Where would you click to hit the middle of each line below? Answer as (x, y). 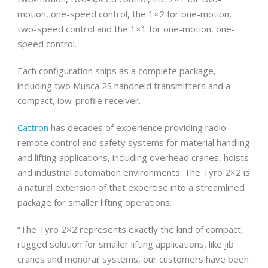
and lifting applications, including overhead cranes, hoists (133, 157)
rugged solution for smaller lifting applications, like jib (126, 244)
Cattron (33, 127)
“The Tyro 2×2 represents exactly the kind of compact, (130, 229)
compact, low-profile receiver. (79, 100)
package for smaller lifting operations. (95, 202)
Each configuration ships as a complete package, (117, 71)
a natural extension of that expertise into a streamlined (131, 187)
